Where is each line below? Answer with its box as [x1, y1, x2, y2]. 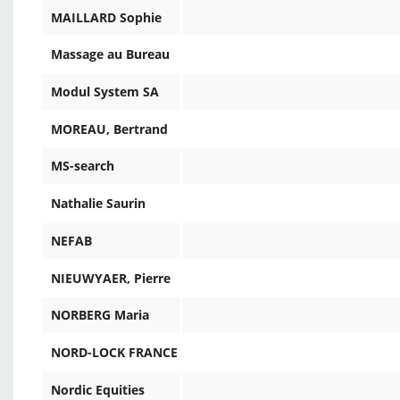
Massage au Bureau [51, 46, 170, 63]
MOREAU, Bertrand [51, 121, 168, 138]
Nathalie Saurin [51, 195, 146, 212]
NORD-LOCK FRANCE [51, 344, 178, 362]
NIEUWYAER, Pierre [51, 270, 171, 287]
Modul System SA [51, 83, 159, 101]
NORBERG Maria [51, 306, 149, 324]
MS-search [51, 157, 114, 175]
